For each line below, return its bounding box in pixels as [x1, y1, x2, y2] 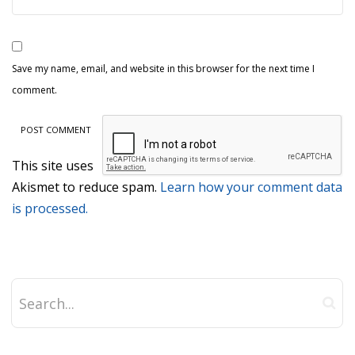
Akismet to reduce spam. [12, 178, 160, 197]
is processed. [12, 200, 88, 218]
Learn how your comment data [160, 178, 342, 197]
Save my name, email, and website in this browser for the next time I [12, 62, 315, 76]
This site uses [12, 157, 94, 175]
